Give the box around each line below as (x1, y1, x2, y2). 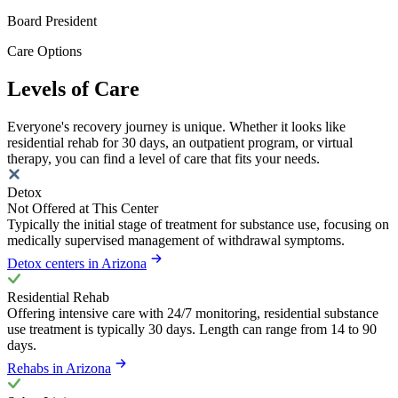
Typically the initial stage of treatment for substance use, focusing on (7, 216, 389, 232)
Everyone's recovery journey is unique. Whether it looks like (7, 118, 346, 134)
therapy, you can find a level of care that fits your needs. (7, 150, 320, 166)
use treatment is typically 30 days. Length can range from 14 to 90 (7, 321, 377, 337)
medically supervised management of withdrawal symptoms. (7, 232, 345, 248)
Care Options (7, 44, 82, 60)
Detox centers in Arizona (7, 255, 147, 271)
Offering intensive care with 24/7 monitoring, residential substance (7, 305, 378, 321)
